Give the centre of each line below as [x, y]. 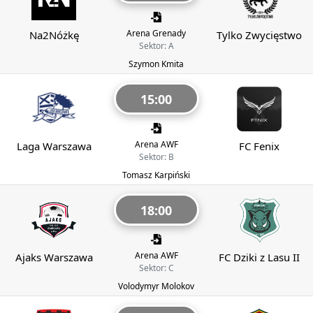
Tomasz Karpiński [156, 175]
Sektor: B [156, 157]
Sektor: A [156, 46]
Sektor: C [156, 268]
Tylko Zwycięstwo [259, 35]
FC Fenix [259, 146]
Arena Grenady [156, 34]
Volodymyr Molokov [156, 286]
